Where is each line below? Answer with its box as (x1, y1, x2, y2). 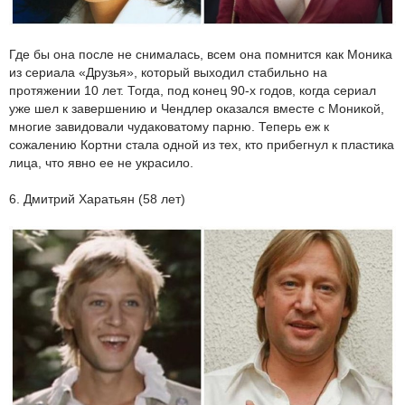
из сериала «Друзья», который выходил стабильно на (9, 65, 327, 80)
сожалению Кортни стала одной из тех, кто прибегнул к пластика (9, 137, 394, 153)
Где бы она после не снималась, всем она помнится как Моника (9, 47, 392, 62)
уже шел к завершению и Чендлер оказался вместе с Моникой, (9, 101, 384, 117)
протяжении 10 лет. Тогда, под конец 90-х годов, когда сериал (9, 83, 376, 99)
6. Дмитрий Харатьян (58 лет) (9, 192, 185, 207)
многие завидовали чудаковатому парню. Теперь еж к (9, 119, 329, 135)
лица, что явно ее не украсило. (9, 155, 193, 171)
